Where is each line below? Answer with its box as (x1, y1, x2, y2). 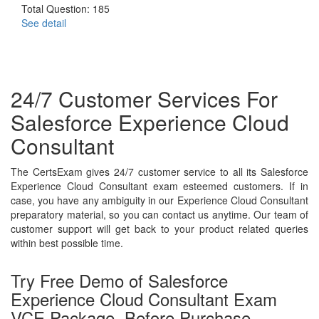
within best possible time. (11, 235, 123, 250)
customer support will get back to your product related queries (11, 221, 308, 236)
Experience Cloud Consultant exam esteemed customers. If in (11, 178, 308, 193)
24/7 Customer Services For (11, 83, 278, 114)
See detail (21, 15, 66, 30)
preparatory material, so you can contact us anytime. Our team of (11, 206, 308, 221)
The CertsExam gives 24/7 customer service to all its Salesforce (11, 164, 308, 179)
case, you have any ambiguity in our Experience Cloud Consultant (11, 192, 308, 207)
